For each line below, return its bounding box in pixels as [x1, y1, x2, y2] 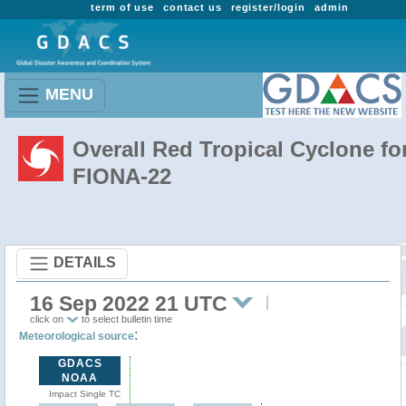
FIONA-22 [72, 164, 171, 188]
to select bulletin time [79, 314, 172, 324]
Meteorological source [19, 330, 134, 343]
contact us [162, 2, 222, 13]
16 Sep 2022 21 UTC [30, 292, 227, 315]
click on [30, 314, 66, 324]
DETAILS [53, 254, 116, 270]
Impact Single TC [48, 389, 121, 399]
